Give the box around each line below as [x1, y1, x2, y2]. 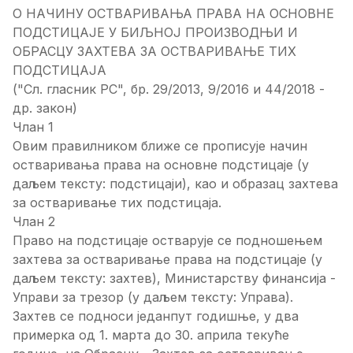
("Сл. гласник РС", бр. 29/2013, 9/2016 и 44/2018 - [13, 80, 325, 97]
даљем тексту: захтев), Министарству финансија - [13, 269, 336, 286]
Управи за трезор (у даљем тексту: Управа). [13, 288, 293, 305]
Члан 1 [13, 118, 54, 135]
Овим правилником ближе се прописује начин [13, 137, 307, 154]
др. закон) [13, 99, 77, 116]
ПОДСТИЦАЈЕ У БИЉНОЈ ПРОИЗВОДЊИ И [13, 24, 298, 40]
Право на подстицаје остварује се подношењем [13, 232, 322, 248]
